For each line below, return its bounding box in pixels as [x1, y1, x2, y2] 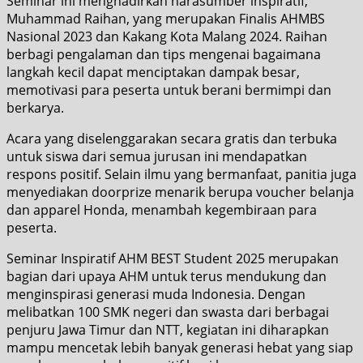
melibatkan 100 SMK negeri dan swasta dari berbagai [6, 302, 329, 321]
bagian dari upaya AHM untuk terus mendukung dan [6, 267, 327, 285]
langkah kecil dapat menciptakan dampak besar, [6, 62, 300, 81]
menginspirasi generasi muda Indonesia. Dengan [6, 284, 305, 303]
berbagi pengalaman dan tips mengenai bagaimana [6, 45, 321, 63]
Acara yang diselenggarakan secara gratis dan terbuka [6, 129, 337, 147]
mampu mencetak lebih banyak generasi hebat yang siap [6, 338, 353, 357]
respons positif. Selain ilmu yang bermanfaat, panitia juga [6, 164, 357, 183]
